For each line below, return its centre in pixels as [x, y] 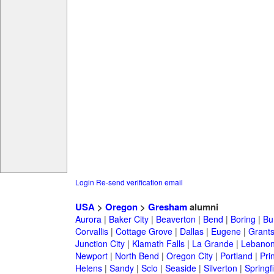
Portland [236, 256]
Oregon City [189, 256]
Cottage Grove [144, 231]
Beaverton [176, 219]
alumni [202, 207]
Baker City [128, 219]
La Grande [213, 244]
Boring [243, 219]
